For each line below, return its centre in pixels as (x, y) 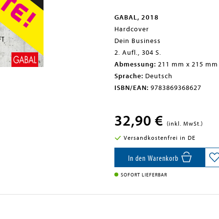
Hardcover (132, 29)
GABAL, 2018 (137, 17)
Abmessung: (135, 64)
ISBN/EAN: (131, 88)
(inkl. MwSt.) (185, 124)
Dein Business (138, 41)
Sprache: (129, 76)
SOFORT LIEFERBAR (144, 175)
